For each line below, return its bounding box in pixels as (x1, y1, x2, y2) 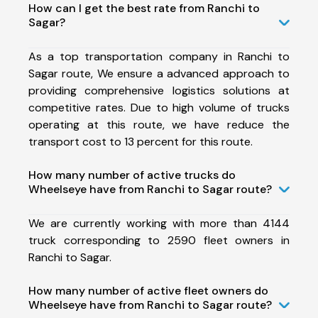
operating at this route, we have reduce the (28, 116, 290, 132)
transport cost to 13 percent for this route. (28, 133, 253, 149)
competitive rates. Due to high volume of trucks (28, 99, 290, 115)
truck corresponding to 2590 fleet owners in (28, 232, 290, 248)
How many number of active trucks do (28, 167, 236, 182)
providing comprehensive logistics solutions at (28, 82, 290, 98)
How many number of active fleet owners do (28, 283, 268, 298)
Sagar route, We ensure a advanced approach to (28, 65, 290, 81)
